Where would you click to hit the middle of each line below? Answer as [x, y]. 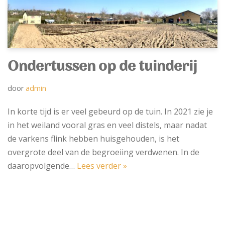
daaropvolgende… [42, 166]
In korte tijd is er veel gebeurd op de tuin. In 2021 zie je [110, 112]
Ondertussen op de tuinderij [102, 68]
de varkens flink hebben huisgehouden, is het [93, 139]
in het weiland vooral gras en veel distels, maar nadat [107, 125]
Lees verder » [102, 166]
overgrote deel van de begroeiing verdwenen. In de [103, 152]
